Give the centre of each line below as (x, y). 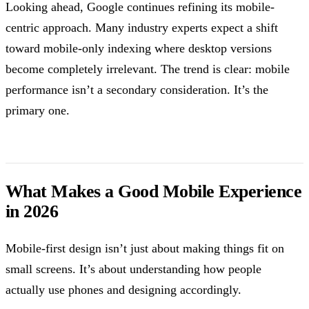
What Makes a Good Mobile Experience (154, 191)
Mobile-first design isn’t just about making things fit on (145, 248)
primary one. (38, 110)
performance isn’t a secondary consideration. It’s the (137, 89)
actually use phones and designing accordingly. (123, 289)
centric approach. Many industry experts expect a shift (142, 27)
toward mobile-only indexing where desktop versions (139, 48)
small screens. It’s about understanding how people (133, 269)
